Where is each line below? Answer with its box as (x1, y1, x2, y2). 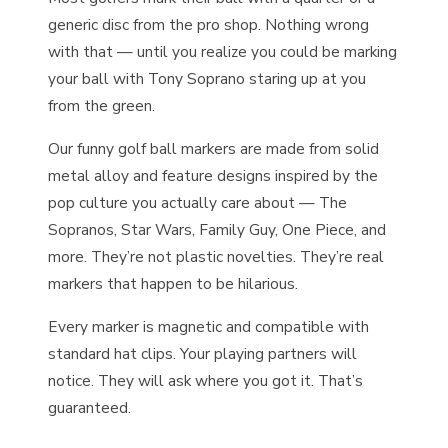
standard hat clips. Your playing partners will (48, 343, 357, 365)
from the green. (48, 95, 155, 117)
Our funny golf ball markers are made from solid (48, 138, 379, 160)
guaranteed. (48, 397, 131, 419)
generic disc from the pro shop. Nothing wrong (48, 14, 369, 36)
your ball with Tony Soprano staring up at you (48, 68, 366, 90)
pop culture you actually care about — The (48, 192, 347, 214)
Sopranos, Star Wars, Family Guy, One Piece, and (48, 219, 386, 241)
